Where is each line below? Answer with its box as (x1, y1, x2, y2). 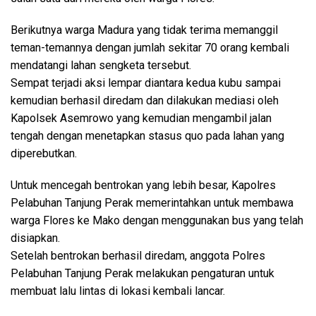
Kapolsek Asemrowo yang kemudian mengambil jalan (11, 111, 272, 126)
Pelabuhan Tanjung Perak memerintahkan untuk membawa (11, 196, 293, 210)
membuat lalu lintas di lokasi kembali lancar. (11, 284, 225, 298)
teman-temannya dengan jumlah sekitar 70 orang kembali (11, 41, 289, 55)
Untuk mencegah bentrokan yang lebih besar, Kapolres (11, 178, 276, 193)
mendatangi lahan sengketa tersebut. (11, 59, 191, 73)
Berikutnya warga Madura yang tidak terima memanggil (11, 23, 278, 37)
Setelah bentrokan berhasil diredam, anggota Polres (11, 249, 265, 263)
